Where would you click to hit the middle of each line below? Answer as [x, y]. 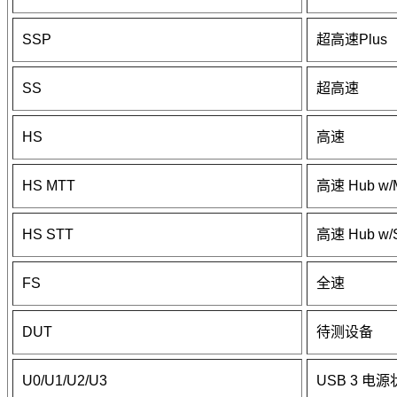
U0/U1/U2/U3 [65, 381]
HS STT [48, 235]
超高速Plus [352, 40]
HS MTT [49, 186]
